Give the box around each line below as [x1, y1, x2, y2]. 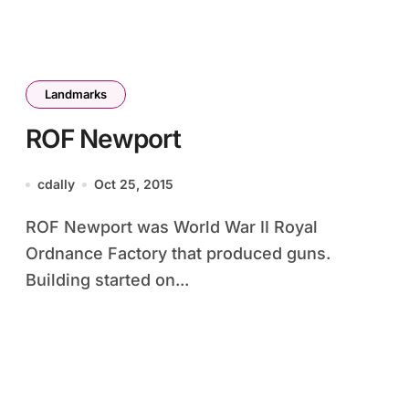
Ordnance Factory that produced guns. [26, 244, 330, 263]
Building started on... [26, 270, 189, 289]
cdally [37, 176, 75, 192]
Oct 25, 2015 [94, 176, 173, 192]
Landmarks [45, 87, 107, 101]
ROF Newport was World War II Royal [26, 217, 37, 236]
